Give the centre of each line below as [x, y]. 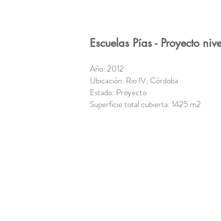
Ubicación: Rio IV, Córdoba [137, 80]
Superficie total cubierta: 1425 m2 [145, 104]
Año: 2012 [107, 69]
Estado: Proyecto [118, 92]
